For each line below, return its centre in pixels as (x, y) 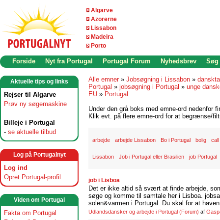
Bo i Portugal (176, 140)
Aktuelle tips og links (39, 82)
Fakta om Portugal (30, 213)
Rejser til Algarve (30, 95)
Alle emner (104, 79)
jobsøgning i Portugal (149, 87)
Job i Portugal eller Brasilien (151, 157)
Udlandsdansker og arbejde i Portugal (133, 212)
